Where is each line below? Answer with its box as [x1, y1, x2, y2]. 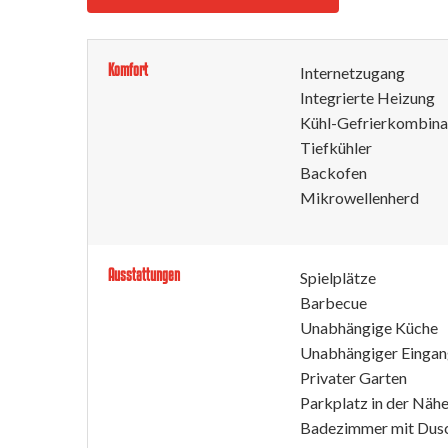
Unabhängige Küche [300, 318, 438, 337]
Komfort [108, 60, 148, 79]
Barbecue [300, 293, 367, 312]
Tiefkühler [300, 138, 372, 157]
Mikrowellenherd [300, 188, 419, 207]
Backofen [300, 163, 367, 182]
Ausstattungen [108, 265, 180, 284]
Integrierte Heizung [300, 88, 435, 107]
